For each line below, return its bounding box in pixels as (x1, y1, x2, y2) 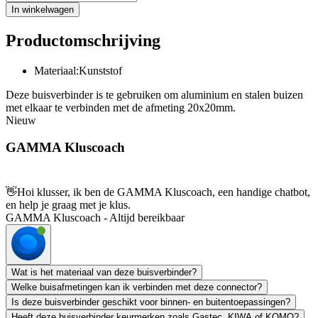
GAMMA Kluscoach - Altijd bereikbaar (6, 212, 185, 224)
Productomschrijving (6, 31, 160, 50)
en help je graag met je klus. (6, 199, 131, 212)
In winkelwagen (11, 4, 74, 15)
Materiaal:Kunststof (34, 64, 122, 77)
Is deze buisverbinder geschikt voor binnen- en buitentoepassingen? (11, 297, 290, 308)
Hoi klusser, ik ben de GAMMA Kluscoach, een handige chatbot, (17, 186, 310, 199)
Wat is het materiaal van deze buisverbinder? (11, 267, 197, 278)
